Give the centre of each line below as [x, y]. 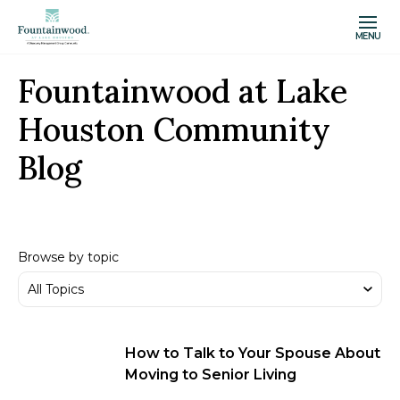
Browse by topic [68, 257]
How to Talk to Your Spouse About [253, 353]
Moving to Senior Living [211, 375]
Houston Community [174, 129]
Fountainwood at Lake [183, 91]
